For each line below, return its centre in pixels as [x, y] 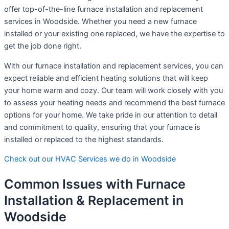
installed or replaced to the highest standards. [84, 139]
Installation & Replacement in [94, 201]
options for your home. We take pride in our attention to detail [111, 115]
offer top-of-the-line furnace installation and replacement [104, 9]
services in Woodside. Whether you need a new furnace [100, 22]
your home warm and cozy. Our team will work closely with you [113, 90]
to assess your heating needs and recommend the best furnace [114, 102]
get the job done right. [43, 46]
